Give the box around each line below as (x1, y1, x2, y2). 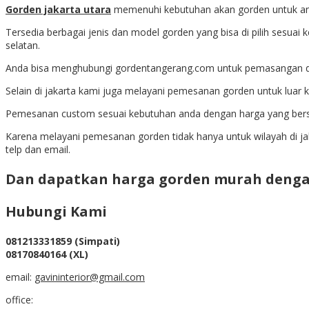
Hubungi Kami (6, 202, 107, 221)
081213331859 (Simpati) (6, 235, 120, 248)
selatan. (6, 39, 40, 52)
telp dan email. (6, 143, 70, 157)
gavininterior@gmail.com (34, 270, 145, 284)
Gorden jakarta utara (6, 3, 111, 17)
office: (6, 293, 33, 307)
